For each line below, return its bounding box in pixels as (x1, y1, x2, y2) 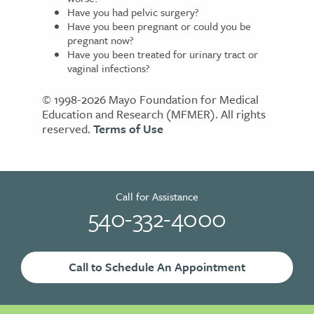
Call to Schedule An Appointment (69, 257, 245, 275)
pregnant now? (67, 32, 134, 48)
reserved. (42, 119, 93, 137)
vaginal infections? (67, 60, 150, 76)
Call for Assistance (116, 188, 198, 204)
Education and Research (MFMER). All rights (42, 104, 266, 123)
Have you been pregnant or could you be (67, 18, 251, 34)
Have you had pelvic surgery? (67, 4, 199, 20)
